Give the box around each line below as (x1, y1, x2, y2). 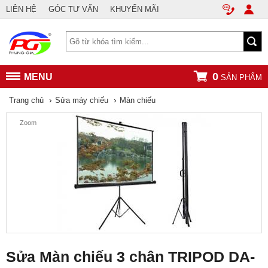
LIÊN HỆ (6, 5, 36, 14)
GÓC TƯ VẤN (48, 5, 98, 14)
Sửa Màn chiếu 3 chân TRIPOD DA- (6, 248, 255, 265)
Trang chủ (9, 96, 44, 105)
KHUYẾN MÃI (110, 5, 159, 14)
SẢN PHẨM (218, 73, 262, 82)
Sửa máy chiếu (55, 96, 108, 105)
